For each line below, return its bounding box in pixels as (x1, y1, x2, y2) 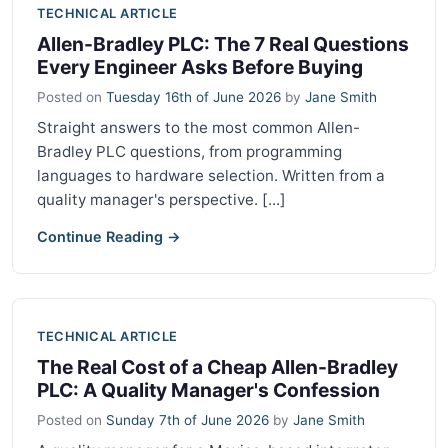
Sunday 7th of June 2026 (106, 411, 269, 428)
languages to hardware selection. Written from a (37, 165, 385, 185)
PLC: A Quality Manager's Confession (37, 377, 380, 402)
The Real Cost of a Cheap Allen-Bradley (37, 354, 398, 379)
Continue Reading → (37, 227, 181, 245)
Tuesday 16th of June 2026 (106, 88, 281, 105)
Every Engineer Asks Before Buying (37, 54, 363, 79)
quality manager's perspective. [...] (37, 189, 286, 209)
